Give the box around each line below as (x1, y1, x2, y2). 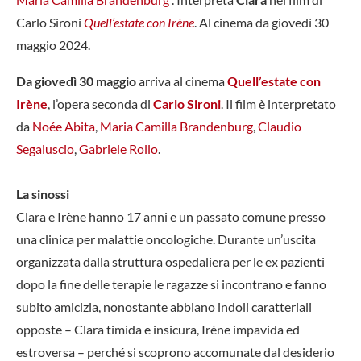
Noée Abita (32, 118, 95, 134)
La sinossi (16, 185, 69, 201)
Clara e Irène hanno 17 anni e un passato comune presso (16, 208, 326, 224)
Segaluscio (16, 140, 74, 156)
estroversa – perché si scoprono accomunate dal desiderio (16, 343, 334, 359)
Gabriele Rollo (79, 140, 158, 156)
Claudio (258, 118, 301, 134)
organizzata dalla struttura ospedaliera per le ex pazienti (16, 253, 325, 269)
